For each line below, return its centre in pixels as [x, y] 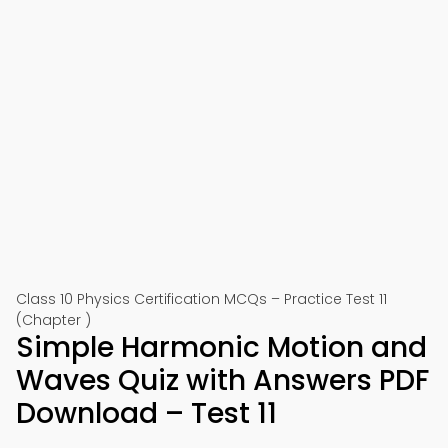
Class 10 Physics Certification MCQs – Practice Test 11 [201, 299]
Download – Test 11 [146, 413]
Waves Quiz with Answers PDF [222, 380]
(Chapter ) [53, 320]
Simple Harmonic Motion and [221, 347]
